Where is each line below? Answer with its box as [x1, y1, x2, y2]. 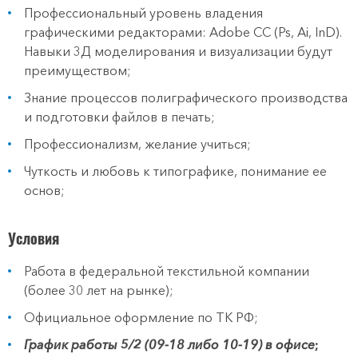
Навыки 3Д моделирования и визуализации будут [24, 43, 332, 59]
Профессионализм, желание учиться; [24, 136, 251, 152]
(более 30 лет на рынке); [24, 282, 173, 298]
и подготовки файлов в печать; [24, 109, 215, 125]
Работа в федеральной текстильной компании [24, 263, 309, 279]
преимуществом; [24, 62, 131, 78]
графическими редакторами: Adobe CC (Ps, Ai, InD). [24, 24, 342, 40]
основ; [24, 182, 65, 198]
